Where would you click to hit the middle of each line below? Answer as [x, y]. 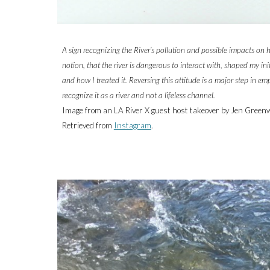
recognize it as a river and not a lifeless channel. [138, 95]
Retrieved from [88, 125]
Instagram [132, 125]
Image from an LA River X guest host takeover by [146, 110]
